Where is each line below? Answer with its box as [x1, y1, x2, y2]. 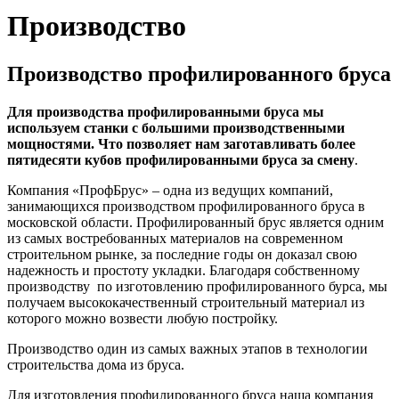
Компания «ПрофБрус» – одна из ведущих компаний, [7, 182, 333, 198]
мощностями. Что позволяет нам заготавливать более [7, 135, 355, 151]
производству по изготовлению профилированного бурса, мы [7, 278, 387, 294]
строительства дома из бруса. [7, 356, 184, 372]
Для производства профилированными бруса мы [7, 103, 324, 119]
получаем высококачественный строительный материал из [7, 294, 364, 310]
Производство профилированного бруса [7, 61, 391, 85]
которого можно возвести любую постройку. [7, 310, 278, 326]
